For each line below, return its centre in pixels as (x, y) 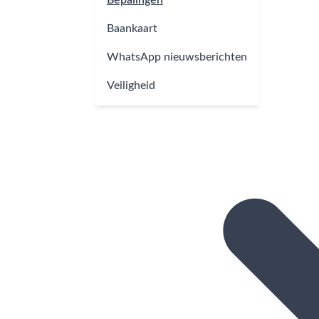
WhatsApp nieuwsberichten (177, 57)
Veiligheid (131, 85)
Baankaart (132, 28)
